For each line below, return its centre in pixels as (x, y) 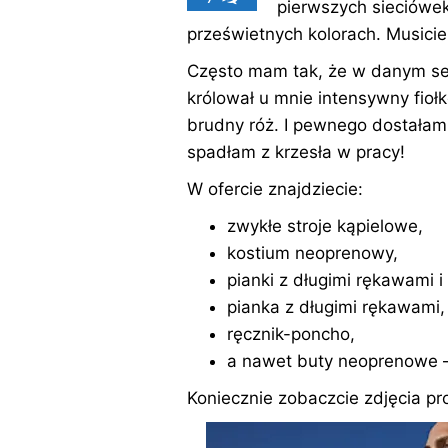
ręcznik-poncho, (290, 334)
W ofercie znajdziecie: (274, 189)
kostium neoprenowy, (312, 253)
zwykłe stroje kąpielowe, (324, 226)
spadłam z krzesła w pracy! (295, 152)
